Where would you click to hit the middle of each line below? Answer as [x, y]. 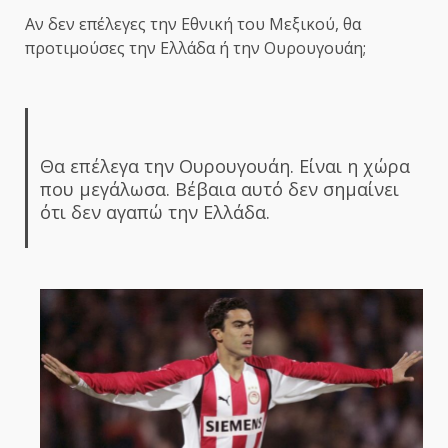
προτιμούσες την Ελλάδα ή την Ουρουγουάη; [195, 48]
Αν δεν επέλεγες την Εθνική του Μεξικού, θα [193, 24]
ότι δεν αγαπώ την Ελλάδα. [154, 212]
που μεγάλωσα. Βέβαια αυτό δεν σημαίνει [219, 189]
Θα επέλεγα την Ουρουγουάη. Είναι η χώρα [224, 166]
